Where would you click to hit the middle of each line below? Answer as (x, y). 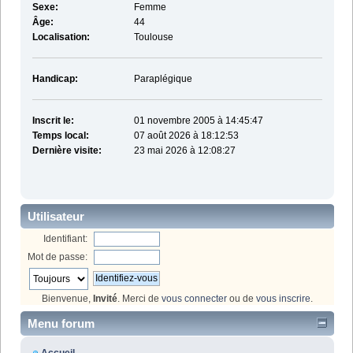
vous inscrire (283, 298)
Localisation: (61, 37)
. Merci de (139, 298)
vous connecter (194, 298)
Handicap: (55, 79)
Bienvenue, (67, 298)
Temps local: (60, 136)
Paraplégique (163, 79)
